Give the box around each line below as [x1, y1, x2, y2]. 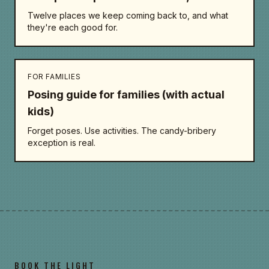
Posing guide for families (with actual [28, 88, 225, 101]
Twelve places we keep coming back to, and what [28, 10, 228, 20]
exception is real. [28, 138, 95, 148]
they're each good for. [28, 22, 118, 32]
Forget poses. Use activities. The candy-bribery [28, 125, 216, 136]
